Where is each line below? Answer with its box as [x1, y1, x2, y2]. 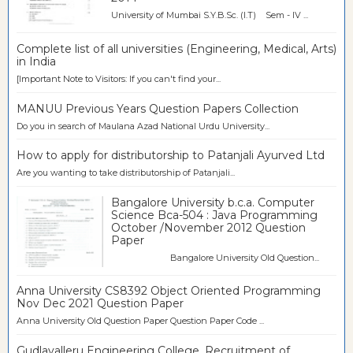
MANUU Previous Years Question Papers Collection [17, 101, 299, 116]
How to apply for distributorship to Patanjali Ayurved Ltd [17, 148, 325, 163]
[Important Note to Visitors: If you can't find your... [17, 72, 221, 84]
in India [17, 54, 56, 69]
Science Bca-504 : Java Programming [111, 207, 318, 222]
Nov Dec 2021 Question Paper [17, 296, 184, 311]
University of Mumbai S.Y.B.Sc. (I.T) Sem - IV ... [111, 9, 308, 21]
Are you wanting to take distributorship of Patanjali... [17, 167, 235, 179]
